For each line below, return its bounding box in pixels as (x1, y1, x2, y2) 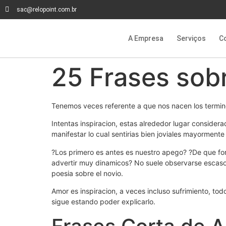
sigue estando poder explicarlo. (51, 197, 155, 206)
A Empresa (128, 34, 164, 42)
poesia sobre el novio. (51, 168, 123, 178)
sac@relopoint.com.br (16, 6, 77, 13)
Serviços (177, 34, 206, 42)
